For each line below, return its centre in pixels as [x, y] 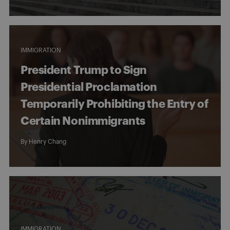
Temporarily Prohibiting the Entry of [114, 104]
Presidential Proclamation [89, 87]
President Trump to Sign [84, 70]
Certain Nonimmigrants [83, 121]
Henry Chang [48, 141]
